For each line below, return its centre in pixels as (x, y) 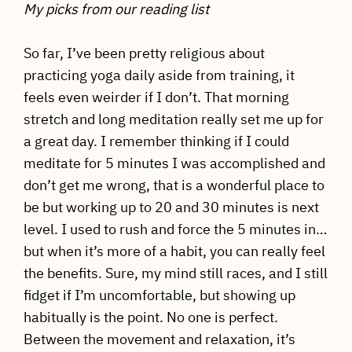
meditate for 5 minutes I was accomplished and (174, 163)
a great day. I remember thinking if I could (156, 141)
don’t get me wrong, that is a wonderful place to (174, 185)
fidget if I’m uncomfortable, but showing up (159, 295)
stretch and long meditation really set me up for (173, 119)
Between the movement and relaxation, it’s (159, 339)
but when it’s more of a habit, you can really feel (174, 251)
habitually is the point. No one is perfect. (150, 317)
